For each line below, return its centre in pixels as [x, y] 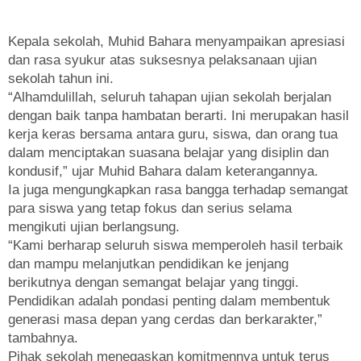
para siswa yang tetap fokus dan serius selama [150, 208]
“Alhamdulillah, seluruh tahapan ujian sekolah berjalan [170, 97]
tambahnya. [43, 338]
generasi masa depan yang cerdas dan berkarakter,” [165, 319]
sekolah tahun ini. [61, 78]
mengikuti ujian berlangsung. [94, 226]
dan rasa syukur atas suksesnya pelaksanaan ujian [162, 60]
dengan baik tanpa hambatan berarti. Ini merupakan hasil [178, 115]
